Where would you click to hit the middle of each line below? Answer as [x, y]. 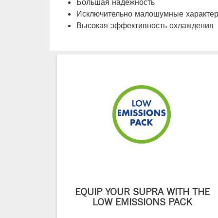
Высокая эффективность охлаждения [145, 26]
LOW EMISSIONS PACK [142, 202]
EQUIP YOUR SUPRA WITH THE [142, 192]
